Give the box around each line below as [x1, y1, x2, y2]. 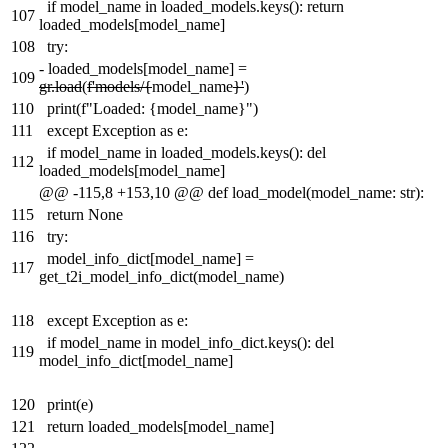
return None [47, 206, 123, 224]
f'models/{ [87, 78, 152, 96]
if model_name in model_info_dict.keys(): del [47, 334, 334, 352]
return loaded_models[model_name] [47, 418, 274, 436]
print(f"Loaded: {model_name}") [47, 100, 258, 118]
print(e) [47, 396, 93, 414]
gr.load [39, 78, 82, 96]
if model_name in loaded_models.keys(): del [47, 144, 326, 162]
